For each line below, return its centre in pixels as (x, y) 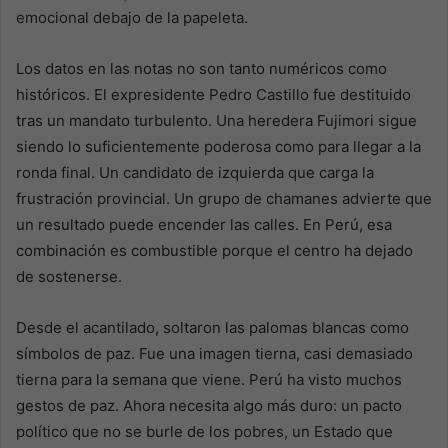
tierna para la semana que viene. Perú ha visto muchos (209, 379)
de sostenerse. (69, 276)
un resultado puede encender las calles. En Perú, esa (204, 224)
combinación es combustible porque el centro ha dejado (214, 250)
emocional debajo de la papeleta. (132, 17)
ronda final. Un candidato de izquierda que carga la (195, 172)
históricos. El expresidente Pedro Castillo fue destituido (213, 94)
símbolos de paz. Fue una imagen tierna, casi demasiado (214, 353)
